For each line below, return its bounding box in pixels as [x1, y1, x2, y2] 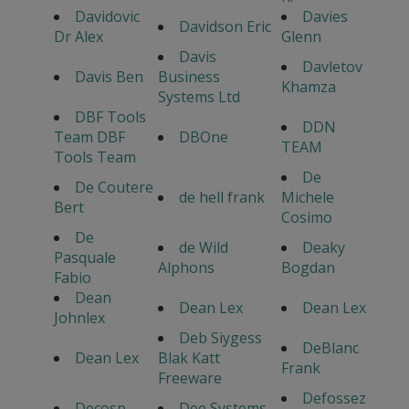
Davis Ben [74, 66, 143, 87]
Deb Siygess [178, 327, 262, 348]
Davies [301, 5, 348, 26]
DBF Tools [74, 106, 146, 127]
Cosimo [280, 206, 332, 227]
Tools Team [53, 146, 136, 167]
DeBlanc [301, 337, 359, 358]
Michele [280, 186, 334, 207]
